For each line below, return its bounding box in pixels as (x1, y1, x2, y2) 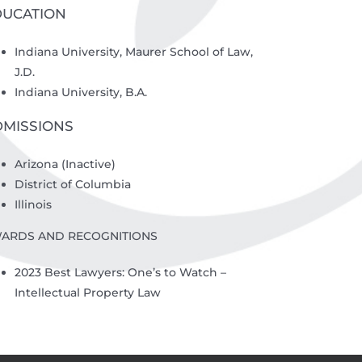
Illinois (14, 196, 52, 212)
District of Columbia (14, 176, 131, 192)
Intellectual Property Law (14, 284, 161, 300)
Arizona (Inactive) (14, 156, 116, 171)
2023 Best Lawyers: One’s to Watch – (14, 264, 226, 280)
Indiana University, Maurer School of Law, (14, 44, 253, 59)
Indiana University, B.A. (14, 84, 147, 99)
